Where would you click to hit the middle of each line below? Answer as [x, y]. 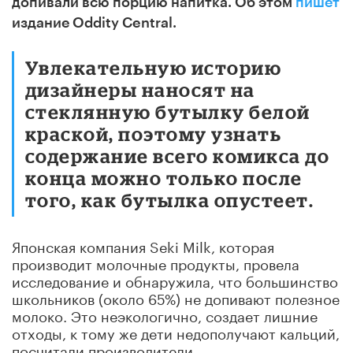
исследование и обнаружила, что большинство [175, 279]
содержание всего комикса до [178, 155]
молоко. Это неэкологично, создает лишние [165, 314]
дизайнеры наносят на [140, 89]
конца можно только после [164, 177]
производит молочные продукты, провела [156, 262]
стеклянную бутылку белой [168, 111]
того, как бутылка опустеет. [170, 199]
